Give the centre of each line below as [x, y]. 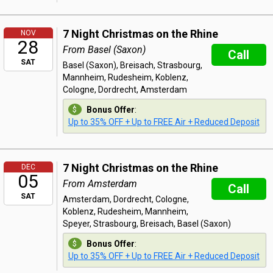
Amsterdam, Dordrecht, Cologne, [126, 199]
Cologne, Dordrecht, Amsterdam [125, 90]
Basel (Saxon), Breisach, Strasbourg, [132, 65]
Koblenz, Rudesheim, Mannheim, [125, 211]
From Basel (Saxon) [104, 50]
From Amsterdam [100, 184]
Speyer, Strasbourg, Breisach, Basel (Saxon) [147, 224]
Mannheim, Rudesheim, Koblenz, [125, 77]
